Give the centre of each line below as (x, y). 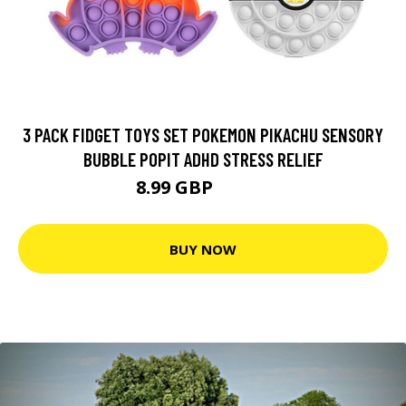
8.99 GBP (177, 187)
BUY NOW (203, 249)
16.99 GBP (244, 190)
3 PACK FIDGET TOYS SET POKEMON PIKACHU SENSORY (203, 135)
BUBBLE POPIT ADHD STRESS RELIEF (203, 159)
